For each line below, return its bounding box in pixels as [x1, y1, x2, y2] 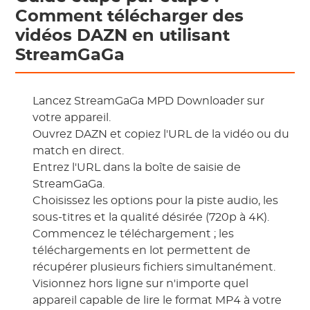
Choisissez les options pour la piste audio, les [33, 195, 279, 206]
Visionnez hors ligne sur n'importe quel [33, 278, 249, 289]
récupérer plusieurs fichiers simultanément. [33, 262, 276, 273]
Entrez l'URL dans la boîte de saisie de [33, 162, 241, 173]
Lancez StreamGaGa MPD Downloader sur [33, 95, 265, 107]
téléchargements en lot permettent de [33, 245, 251, 256]
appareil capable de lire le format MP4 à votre [33, 295, 282, 306]
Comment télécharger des [15, 8, 244, 25]
